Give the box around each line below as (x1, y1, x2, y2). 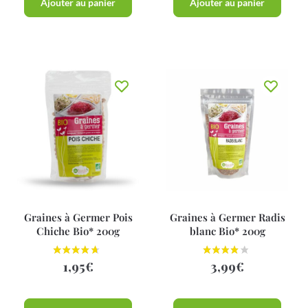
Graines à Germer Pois (23, 210, 133, 224)
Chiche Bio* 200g (36, 223, 120, 238)
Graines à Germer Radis (169, 210, 285, 224)
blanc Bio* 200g (189, 223, 265, 238)
